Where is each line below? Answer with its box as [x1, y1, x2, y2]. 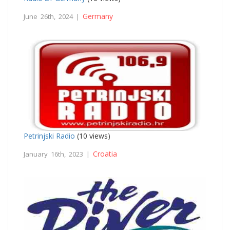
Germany [83, 11, 113, 21]
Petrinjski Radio [24, 130, 75, 141]
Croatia [93, 148, 117, 159]
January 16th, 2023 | [24, 149, 93, 159]
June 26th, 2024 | [24, 11, 83, 21]
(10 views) [75, 130, 110, 141]
